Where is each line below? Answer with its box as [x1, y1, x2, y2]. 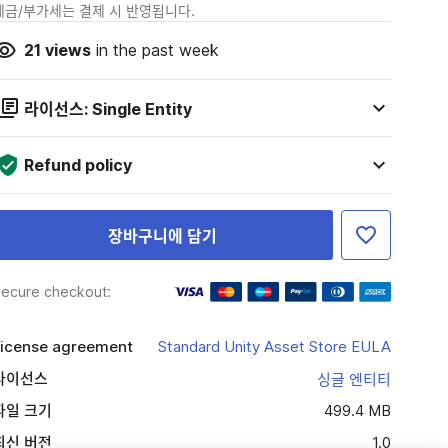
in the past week [90, 40, 219, 60]
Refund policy [23, 155, 132, 175]
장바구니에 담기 [107, 226, 217, 246]
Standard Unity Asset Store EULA [157, 337, 391, 356]
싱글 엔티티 [316, 370, 391, 389]
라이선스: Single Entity [23, 99, 192, 119]
